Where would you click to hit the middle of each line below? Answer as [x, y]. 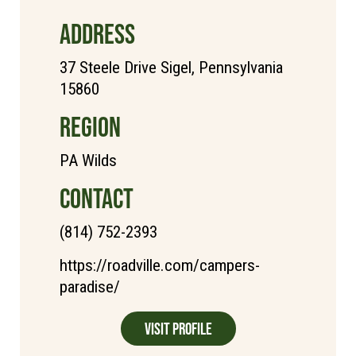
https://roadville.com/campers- [160, 265]
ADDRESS [97, 33]
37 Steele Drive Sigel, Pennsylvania [171, 67]
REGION [90, 126]
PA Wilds [88, 160]
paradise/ [90, 286]
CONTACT [97, 198]
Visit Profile [178, 328]
